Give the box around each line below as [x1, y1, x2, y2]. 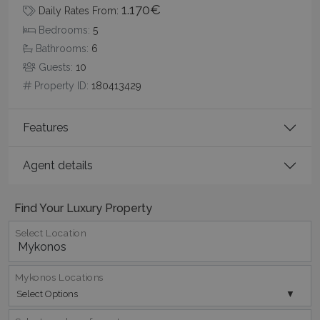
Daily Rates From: [36, 4, 121, 16]
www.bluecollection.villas [166, 99, 264, 111]
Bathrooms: [33, 42, 91, 54]
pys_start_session [69, 99, 139, 111]
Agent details [23, 159, 93, 173]
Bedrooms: [36, 24, 93, 36]
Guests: [36, 61, 76, 73]
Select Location [15, 227, 86, 239]
